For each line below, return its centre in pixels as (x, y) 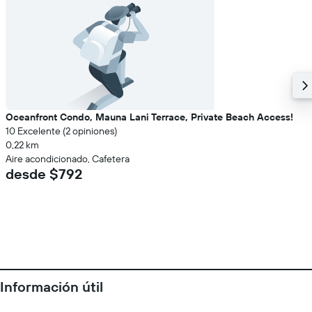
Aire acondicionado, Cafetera (68, 159)
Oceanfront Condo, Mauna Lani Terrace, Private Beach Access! (149, 117)
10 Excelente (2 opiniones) (61, 131)
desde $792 (44, 174)
